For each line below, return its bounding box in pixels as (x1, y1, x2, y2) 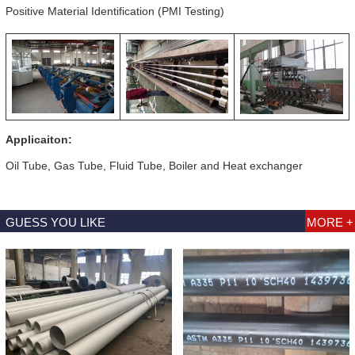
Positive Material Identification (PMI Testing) (6, 4, 224, 17)
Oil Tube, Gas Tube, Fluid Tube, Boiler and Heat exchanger (6, 159, 303, 173)
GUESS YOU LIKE (6, 216, 105, 230)
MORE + (307, 216, 353, 230)
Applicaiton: (6, 133, 72, 147)
